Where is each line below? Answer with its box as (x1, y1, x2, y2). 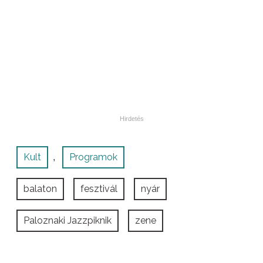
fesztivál (80, 183, 117, 195)
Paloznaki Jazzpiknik (23, 215, 112, 227)
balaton (23, 183, 57, 195)
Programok (69, 151, 117, 163)
